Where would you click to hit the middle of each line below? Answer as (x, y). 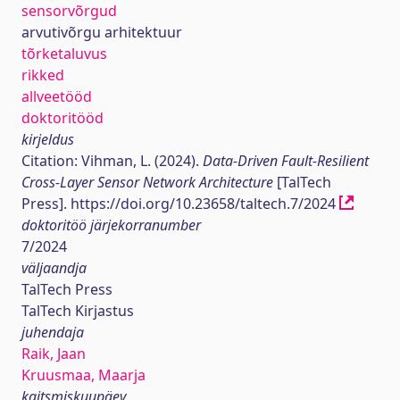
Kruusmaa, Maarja (83, 375)
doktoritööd (62, 118)
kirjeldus (48, 139)
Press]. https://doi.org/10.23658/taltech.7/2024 (180, 204)
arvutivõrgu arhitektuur (102, 32)
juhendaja (53, 332)
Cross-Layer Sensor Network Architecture (147, 182)
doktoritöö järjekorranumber (111, 225)
